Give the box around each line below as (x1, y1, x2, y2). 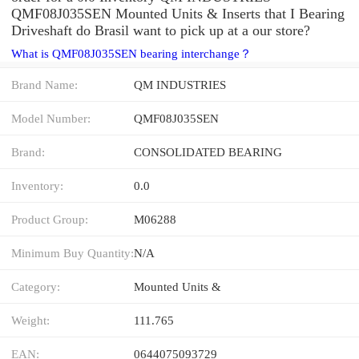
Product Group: (11, 212, 88, 226)
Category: (11, 279, 60, 293)
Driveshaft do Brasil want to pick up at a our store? (11, 22, 310, 38)
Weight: (11, 313, 50, 327)
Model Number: (11, 111, 91, 125)
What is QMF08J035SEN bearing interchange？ (11, 46, 252, 60)
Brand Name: (11, 77, 78, 91)
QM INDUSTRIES (134, 77, 226, 91)
